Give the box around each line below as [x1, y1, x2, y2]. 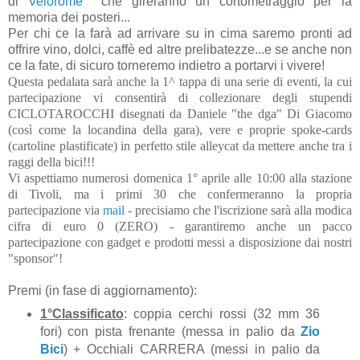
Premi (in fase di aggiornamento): [8, 283, 197, 297]
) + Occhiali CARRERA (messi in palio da [63, 342, 321, 356]
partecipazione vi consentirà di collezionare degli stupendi [8, 90, 352, 104]
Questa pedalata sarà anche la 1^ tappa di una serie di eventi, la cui [8, 74, 352, 88]
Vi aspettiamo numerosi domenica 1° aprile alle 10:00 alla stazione [8, 170, 352, 185]
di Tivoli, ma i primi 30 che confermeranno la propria [8, 186, 352, 201]
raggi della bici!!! [8, 154, 95, 169]
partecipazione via [8, 202, 103, 217]
